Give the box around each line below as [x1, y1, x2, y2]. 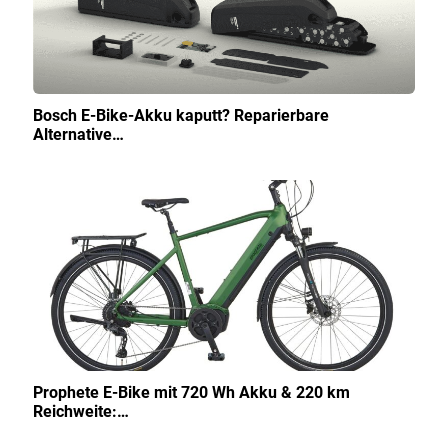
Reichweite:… [33, 401, 129, 421]
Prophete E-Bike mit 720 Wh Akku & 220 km [33, 382, 350, 402]
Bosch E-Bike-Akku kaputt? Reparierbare [33, 105, 329, 125]
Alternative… [33, 124, 124, 144]
